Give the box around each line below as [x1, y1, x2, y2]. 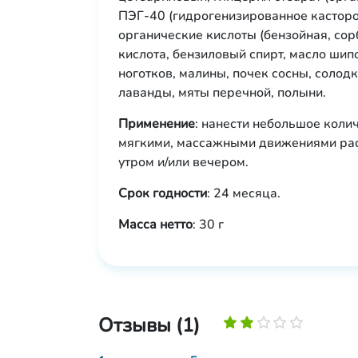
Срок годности [118, 185, 207, 202]
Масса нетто [118, 216, 193, 233]
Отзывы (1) [98, 312, 200, 338]
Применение [118, 115, 195, 133]
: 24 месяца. [207, 185, 280, 202]
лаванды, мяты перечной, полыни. [118, 84, 326, 101]
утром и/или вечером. [118, 153, 249, 171]
